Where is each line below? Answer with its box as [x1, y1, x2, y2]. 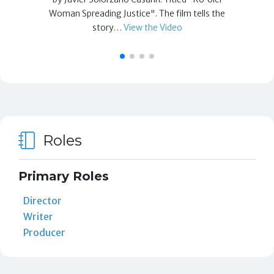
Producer [23, 226, 65, 239]
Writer [23, 210, 53, 223]
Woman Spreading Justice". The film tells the [49, 7, 226, 19]
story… [92, 21, 124, 33]
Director [23, 194, 62, 207]
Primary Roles [18, 168, 109, 183]
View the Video [123, 21, 182, 33]
